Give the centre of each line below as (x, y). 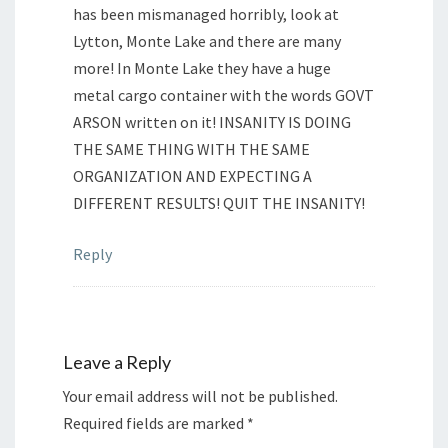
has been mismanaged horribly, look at (206, 14)
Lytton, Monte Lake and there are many (207, 41)
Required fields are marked (155, 423)
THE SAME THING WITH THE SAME (191, 149)
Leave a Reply (117, 362)
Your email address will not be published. (200, 396)
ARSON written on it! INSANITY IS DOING (212, 122)
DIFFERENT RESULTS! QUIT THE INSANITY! (219, 203)
